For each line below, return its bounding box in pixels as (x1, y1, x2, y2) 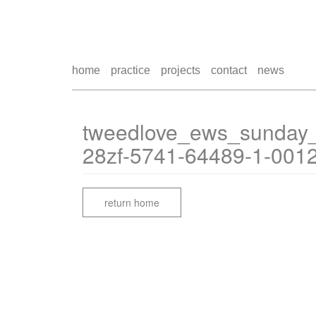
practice (111, 64, 150, 76)
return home (104, 195, 159, 209)
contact (211, 64, 247, 76)
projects (161, 64, 200, 76)
